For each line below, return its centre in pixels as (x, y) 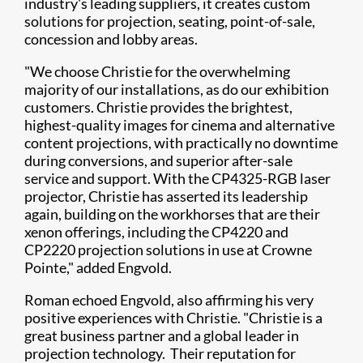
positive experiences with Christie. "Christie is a (173, 318)
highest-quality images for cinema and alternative (179, 125)
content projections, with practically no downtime (181, 143)
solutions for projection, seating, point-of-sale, (170, 21)
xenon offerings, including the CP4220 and (156, 232)
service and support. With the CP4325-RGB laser (177, 178)
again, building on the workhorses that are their (172, 214)
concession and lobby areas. (111, 39)
